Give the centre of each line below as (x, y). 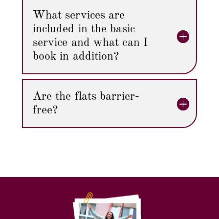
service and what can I (90, 43)
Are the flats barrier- (86, 97)
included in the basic (84, 30)
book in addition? (76, 57)
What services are (79, 16)
